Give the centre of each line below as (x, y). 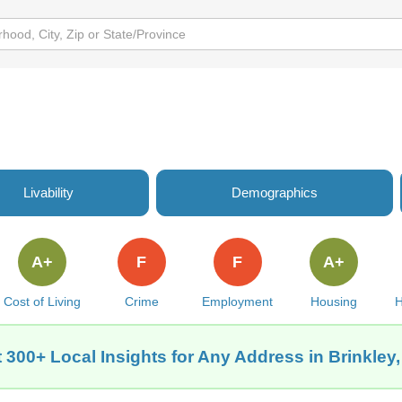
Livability (48, 192)
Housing (333, 301)
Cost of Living (42, 301)
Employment (238, 301)
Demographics (275, 192)
